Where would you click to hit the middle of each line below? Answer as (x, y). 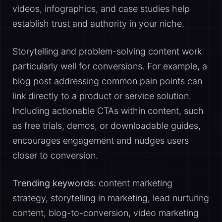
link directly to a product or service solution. (102, 96)
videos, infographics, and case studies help (101, 9)
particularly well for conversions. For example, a (110, 66)
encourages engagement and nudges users (101, 140)
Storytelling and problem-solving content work (107, 51)
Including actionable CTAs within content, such (108, 111)
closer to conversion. (55, 155)
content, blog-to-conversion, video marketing (106, 213)
